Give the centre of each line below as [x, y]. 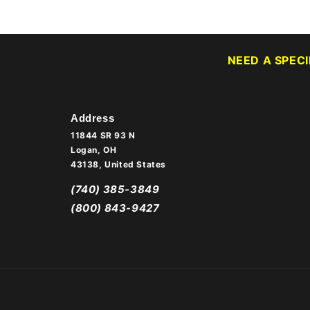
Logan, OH [94, 150]
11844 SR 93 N [103, 135]
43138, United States [118, 164]
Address [93, 118]
